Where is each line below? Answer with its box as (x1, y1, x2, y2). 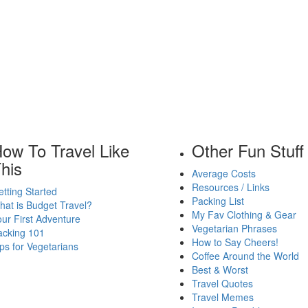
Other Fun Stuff (192, 138, 304, 163)
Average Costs (192, 166, 256, 181)
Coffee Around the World (192, 249, 299, 263)
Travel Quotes (192, 276, 253, 291)
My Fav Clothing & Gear (192, 208, 296, 222)
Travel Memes (192, 290, 254, 305)
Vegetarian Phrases (192, 221, 277, 236)
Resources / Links (192, 180, 269, 195)
